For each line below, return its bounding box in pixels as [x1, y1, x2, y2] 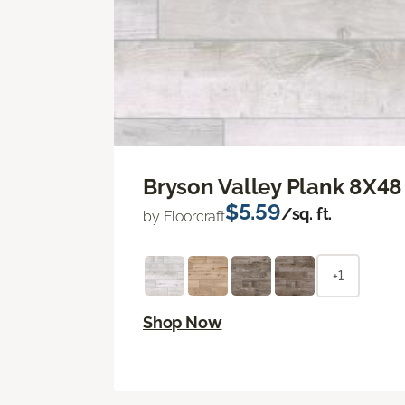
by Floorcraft [143, 207, 225, 225]
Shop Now [143, 312, 222, 332]
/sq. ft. [280, 203, 333, 223]
